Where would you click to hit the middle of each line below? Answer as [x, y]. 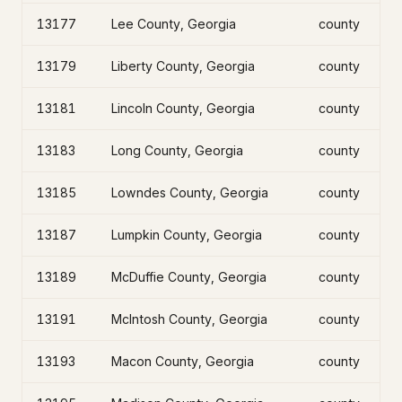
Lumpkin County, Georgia [187, 235]
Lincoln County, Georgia [183, 108]
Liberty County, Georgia [183, 66]
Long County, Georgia [177, 150]
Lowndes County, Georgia [190, 192]
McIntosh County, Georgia [189, 319]
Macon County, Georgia [183, 361]
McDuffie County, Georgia [189, 277]
